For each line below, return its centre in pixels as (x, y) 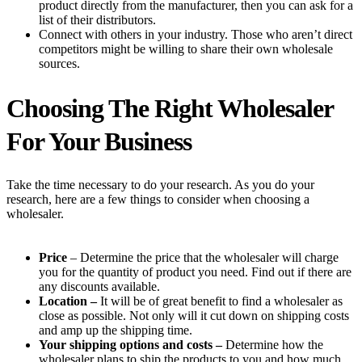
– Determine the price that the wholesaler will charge (204, 258)
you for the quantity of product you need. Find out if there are (195, 272)
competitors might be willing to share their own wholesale (186, 48)
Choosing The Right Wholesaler (170, 109)
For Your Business (99, 142)
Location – (68, 301)
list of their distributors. (99, 19)
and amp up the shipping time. (117, 330)
